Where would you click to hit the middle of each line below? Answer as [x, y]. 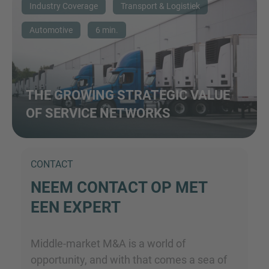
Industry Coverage [64, 6]
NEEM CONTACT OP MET [119, 188]
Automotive [51, 30]
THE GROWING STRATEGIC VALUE [128, 95]
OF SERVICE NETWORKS [98, 113]
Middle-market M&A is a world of [108, 244]
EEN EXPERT [76, 207]
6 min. [107, 30]
